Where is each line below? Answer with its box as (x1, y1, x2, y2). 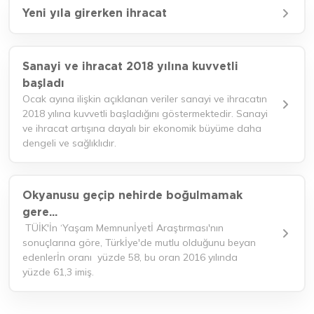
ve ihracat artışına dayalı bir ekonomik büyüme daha (22, 122, 261, 135)
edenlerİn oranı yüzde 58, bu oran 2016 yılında (22, 251, 238, 264)
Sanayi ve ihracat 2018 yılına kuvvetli (22, 60, 238, 73)
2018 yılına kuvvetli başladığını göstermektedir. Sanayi (22, 107, 268, 120)
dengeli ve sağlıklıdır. (22, 137, 116, 149)
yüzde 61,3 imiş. (22, 266, 94, 278)
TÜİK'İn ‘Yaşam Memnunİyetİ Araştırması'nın (22, 221, 224, 234)
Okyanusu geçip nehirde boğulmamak (22, 189, 243, 202)
